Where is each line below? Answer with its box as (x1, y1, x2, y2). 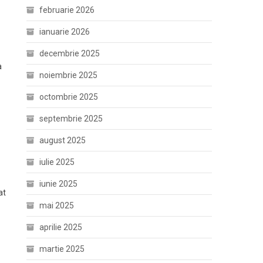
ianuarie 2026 (39, 27, 90, 36)
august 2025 (39, 136, 86, 145)
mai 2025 (39, 201, 75, 210)
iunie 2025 (39, 179, 78, 188)
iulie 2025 (39, 157, 75, 167)
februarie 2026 (39, 5, 95, 15)
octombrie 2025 (39, 92, 99, 102)
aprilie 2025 (39, 222, 83, 232)
